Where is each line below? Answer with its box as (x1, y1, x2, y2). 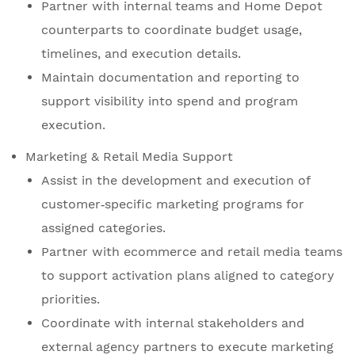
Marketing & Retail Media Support (25, 149, 233, 165)
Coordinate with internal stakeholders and (41, 315, 304, 331)
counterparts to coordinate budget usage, (41, 22, 302, 38)
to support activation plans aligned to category (41, 268, 334, 284)
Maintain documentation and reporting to (41, 70, 300, 86)
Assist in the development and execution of (41, 173, 310, 189)
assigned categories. (41, 220, 166, 236)
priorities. (41, 292, 100, 307)
